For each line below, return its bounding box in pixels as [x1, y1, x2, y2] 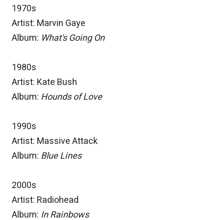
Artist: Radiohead [12, 193, 79, 207]
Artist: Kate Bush [12, 76, 77, 89]
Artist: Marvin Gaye [12, 17, 85, 30]
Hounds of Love [41, 90, 102, 104]
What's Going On [41, 31, 105, 45]
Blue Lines [41, 149, 82, 163]
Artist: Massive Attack [12, 135, 98, 148]
